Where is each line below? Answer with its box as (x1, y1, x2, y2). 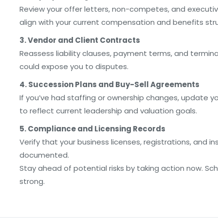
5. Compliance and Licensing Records (19, 124, 165, 134)
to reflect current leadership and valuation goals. (19, 106, 197, 116)
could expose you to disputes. (19, 61, 128, 72)
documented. (19, 150, 69, 160)
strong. (19, 176, 45, 186)
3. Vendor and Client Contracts (19, 35, 140, 45)
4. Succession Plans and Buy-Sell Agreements (19, 79, 200, 90)
